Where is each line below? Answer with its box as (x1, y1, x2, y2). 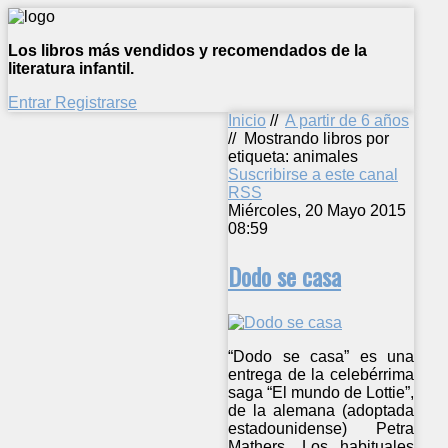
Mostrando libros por (244, 130, 389, 147)
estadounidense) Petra (228, 419, 415, 437)
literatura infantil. (8, 60, 134, 77)
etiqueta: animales (228, 148, 358, 165)
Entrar (8, 94, 55, 111)
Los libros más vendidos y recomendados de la (8, 42, 367, 59)
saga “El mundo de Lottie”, (228, 383, 415, 401)
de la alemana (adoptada (228, 401, 415, 419)
